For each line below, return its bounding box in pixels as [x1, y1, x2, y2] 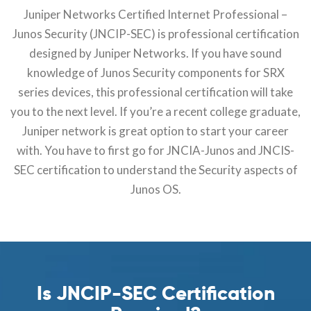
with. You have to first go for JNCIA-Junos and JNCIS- [17, 143, 294, 158]
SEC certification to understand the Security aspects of [13, 162, 298, 177]
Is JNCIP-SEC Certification [36, 281, 275, 305]
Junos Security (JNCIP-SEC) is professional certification [12, 26, 299, 41]
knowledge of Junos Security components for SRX [26, 65, 285, 80]
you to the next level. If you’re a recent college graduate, [10, 104, 301, 119]
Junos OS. [130, 182, 181, 196]
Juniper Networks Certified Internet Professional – [24, 7, 287, 22]
